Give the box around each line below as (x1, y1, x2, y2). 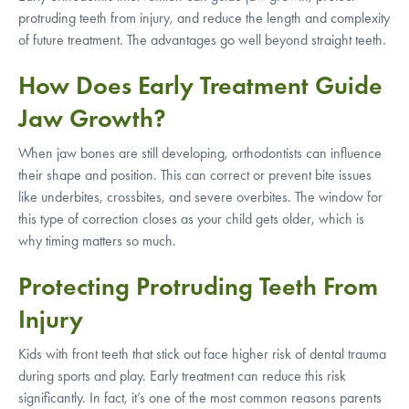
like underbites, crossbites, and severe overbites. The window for (18, 187, 383, 205)
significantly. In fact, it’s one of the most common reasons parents (18, 388, 382, 406)
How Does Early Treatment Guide (18, 68, 383, 101)
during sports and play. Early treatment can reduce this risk (18, 366, 346, 384)
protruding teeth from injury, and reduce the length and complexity (18, 8, 390, 26)
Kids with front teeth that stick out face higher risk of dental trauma (18, 344, 386, 362)
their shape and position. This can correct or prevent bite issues (18, 165, 372, 184)
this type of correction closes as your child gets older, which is (18, 209, 364, 227)
